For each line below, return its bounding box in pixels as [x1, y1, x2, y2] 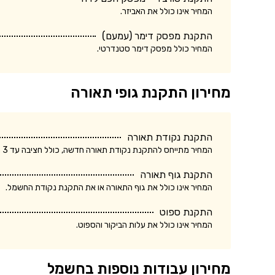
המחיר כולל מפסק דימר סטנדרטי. [97, 43, 212, 54]
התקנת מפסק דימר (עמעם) [102, 29, 212, 42]
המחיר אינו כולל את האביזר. [120, 6, 212, 17]
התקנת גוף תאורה [140, 168, 212, 180]
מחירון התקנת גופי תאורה [71, 83, 231, 101]
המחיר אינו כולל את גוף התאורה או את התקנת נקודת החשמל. [6, 182, 212, 193]
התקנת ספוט [160, 206, 212, 218]
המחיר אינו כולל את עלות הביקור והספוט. [76, 219, 212, 230]
